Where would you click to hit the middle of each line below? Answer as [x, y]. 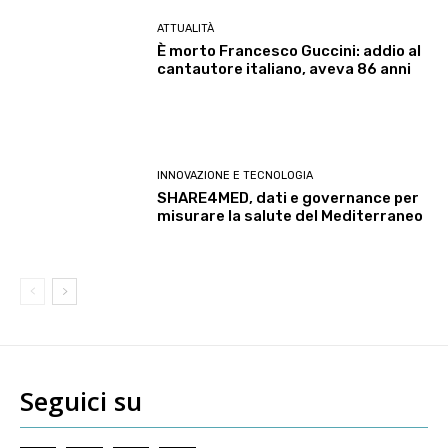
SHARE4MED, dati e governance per [288, 197]
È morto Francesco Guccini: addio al [289, 51]
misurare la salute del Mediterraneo [290, 215]
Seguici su [81, 401]
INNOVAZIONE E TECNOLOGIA [235, 175]
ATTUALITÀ [186, 29]
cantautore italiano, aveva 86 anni [284, 69]
